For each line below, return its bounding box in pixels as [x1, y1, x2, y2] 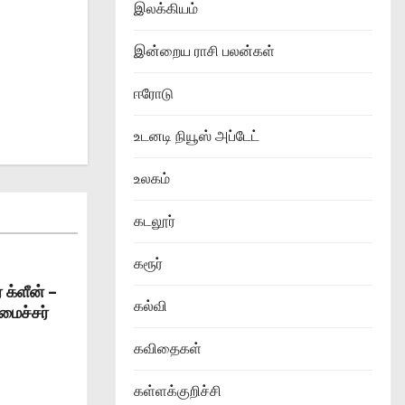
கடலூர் [134, 211, 175, 232]
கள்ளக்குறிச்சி [134, 381, 221, 402]
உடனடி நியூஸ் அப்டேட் [134, 126, 259, 147]
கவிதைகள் [134, 338, 202, 360]
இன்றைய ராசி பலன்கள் [134, 41, 275, 62]
